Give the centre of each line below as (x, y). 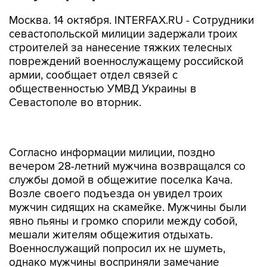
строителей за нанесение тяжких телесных (120, 48)
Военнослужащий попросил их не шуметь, (117, 224)
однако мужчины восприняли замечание (114, 237)
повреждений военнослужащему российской (126, 62)
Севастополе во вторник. (75, 103)
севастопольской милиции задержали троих (123, 34)
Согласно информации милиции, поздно (112, 128)
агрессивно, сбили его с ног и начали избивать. (131, 251)
